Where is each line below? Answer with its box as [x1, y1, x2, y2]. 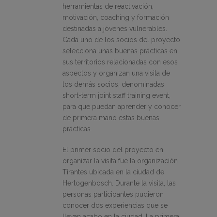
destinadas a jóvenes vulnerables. [62, 25, 167, 33]
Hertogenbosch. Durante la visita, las [62, 179, 176, 187]
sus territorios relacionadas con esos [62, 58, 178, 66]
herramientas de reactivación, [62, 2, 154, 11]
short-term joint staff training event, [62, 92, 170, 100]
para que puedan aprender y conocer [62, 103, 181, 111]
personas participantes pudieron [62, 190, 164, 199]
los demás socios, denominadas [62, 80, 164, 89]
